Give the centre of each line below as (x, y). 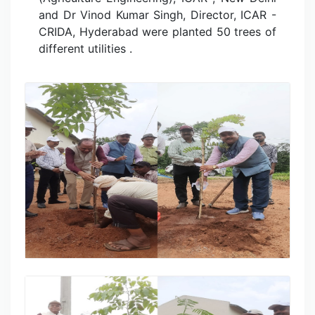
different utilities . (85, 49)
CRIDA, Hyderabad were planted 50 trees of (157, 32)
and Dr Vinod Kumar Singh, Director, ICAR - (157, 15)
